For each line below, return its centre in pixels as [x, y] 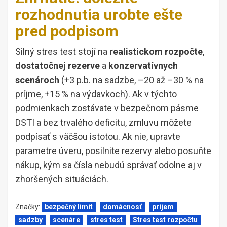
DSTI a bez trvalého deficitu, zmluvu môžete [103, 122]
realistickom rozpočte [156, 51]
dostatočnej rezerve [58, 65]
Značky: [28, 206]
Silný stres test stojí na [62, 51]
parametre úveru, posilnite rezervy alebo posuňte [113, 150]
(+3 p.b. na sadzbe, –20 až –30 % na [131, 80]
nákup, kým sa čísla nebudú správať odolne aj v [108, 165]
